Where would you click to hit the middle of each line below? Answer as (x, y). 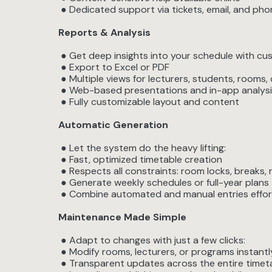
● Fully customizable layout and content (149, 102)
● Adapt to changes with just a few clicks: (152, 240)
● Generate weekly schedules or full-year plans (164, 182)
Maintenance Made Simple (122, 217)
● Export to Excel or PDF (114, 67)
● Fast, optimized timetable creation (140, 159)
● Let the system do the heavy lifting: (142, 148)
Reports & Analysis (104, 32)
